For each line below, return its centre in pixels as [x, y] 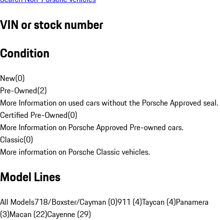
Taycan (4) [159, 202]
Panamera [192, 202]
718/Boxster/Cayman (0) [76, 202]
